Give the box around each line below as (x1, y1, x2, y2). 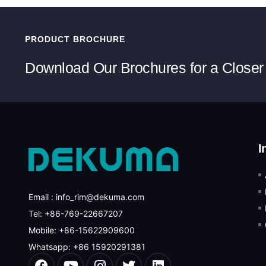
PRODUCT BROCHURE (25, 34, 125, 45)
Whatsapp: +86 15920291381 (28, 241, 145, 252)
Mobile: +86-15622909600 (28, 224, 135, 235)
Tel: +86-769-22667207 (28, 208, 123, 218)
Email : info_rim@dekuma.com (28, 191, 144, 202)
